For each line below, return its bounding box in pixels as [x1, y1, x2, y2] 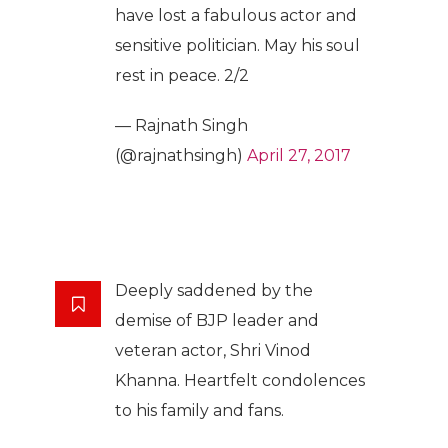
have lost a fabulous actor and [115, 6, 357, 26]
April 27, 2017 [247, 146, 351, 166]
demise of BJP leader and [115, 311, 319, 331]
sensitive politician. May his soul [115, 36, 360, 56]
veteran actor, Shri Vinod [115, 341, 311, 361]
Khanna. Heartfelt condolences [115, 371, 365, 391]
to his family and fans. [115, 401, 284, 421]
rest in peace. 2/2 [115, 66, 249, 86]
